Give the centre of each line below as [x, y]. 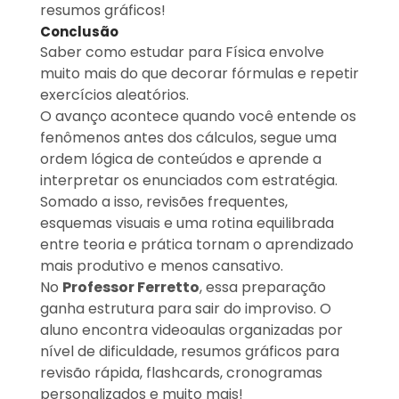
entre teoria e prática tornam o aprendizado [196, 245]
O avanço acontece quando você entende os [198, 117]
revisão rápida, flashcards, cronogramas [181, 373]
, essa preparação [262, 288]
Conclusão [79, 32]
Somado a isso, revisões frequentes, [163, 202]
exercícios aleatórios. [116, 95]
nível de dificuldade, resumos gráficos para [189, 352]
